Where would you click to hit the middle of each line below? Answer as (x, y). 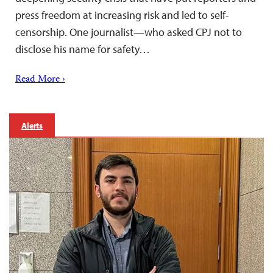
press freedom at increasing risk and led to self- (122, 15)
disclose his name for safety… (83, 49)
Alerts (32, 126)
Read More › (40, 80)
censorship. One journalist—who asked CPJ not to (129, 32)
